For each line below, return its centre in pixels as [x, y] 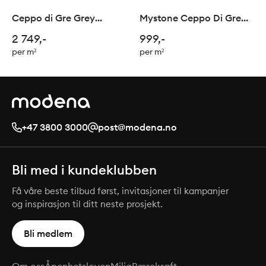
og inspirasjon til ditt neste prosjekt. [87, 204]
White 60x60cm [175, 32]
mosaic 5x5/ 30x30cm [61, 32]
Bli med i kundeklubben [84, 170]
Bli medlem [48, 234]
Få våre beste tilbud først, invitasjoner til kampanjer [120, 191]
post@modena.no [137, 127]
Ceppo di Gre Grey [53, 18]
